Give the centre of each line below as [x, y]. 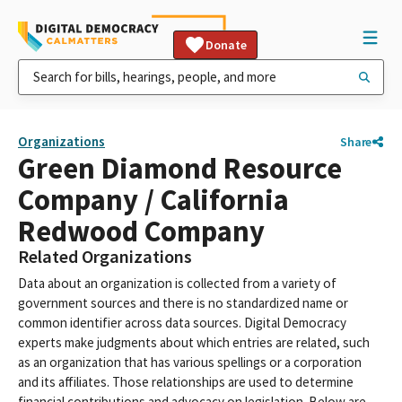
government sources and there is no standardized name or [183, 303]
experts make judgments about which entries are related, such [194, 342]
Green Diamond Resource [180, 168]
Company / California [153, 200]
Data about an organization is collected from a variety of [177, 283]
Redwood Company [141, 231]
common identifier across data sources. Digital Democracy [182, 323]
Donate [226, 45]
